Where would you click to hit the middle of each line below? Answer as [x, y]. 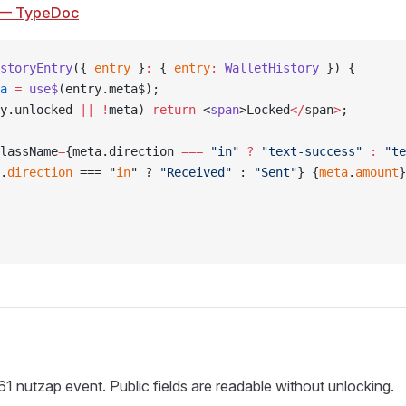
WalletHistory [268, 68]
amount [377, 172]
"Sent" [275, 172]
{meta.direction [123, 151]
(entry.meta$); [109, 89]
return [174, 110]
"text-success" [308, 151]
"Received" [196, 172]
